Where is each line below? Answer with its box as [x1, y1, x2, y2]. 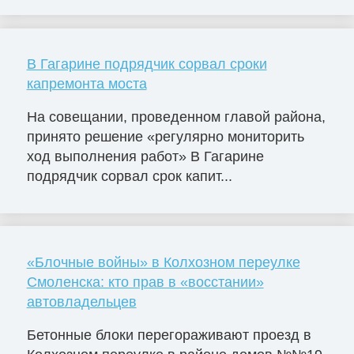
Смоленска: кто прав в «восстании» [26, 274, 264, 291]
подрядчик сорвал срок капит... [26, 168, 232, 185]
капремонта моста [26, 76, 147, 92]
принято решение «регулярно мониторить [26, 129, 304, 145]
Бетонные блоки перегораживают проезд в [26, 326, 311, 343]
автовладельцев [26, 294, 137, 311]
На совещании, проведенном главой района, [26, 109, 326, 126]
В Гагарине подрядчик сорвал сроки [26, 56, 267, 73]
